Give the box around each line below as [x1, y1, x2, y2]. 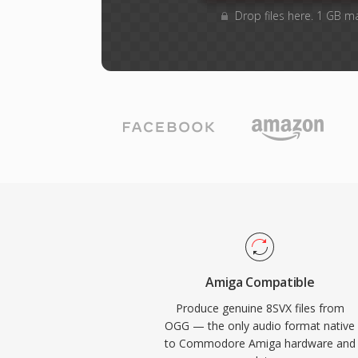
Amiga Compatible [205, 273, 315, 291]
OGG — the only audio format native [165, 318, 356, 333]
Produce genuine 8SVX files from [175, 300, 344, 316]
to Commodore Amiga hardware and [164, 336, 356, 351]
